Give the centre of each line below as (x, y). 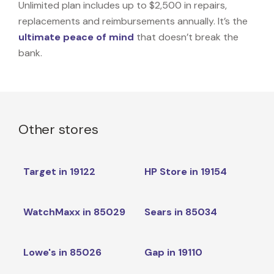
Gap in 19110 (173, 252)
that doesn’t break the (186, 37)
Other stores (58, 129)
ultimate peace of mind (76, 37)
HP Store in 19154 (185, 171)
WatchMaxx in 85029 (74, 212)
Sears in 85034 (180, 212)
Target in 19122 (59, 171)
